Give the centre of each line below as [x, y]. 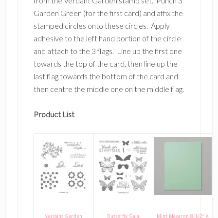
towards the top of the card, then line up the [105, 64]
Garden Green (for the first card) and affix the [108, 13]
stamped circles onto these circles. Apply [101, 26]
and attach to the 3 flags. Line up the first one [108, 51]
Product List [54, 114]
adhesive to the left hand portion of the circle [107, 38]
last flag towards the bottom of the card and [106, 76]
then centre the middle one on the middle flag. [109, 89]
